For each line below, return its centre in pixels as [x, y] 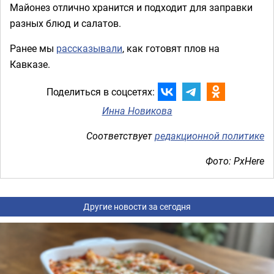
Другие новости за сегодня [137, 206]
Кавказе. [31, 64]
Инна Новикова [137, 110]
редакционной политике [209, 135]
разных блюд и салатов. [65, 23]
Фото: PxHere [235, 161]
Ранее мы [33, 48]
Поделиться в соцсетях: [100, 92]
